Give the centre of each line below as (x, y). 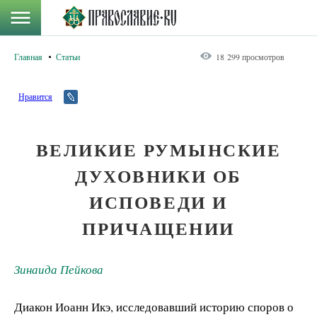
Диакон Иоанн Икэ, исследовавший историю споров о (154, 307)
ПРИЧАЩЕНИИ (158, 228)
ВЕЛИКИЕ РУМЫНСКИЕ (158, 150)
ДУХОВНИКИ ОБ (158, 176)
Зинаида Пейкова (59, 270)
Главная (28, 57)
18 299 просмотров (250, 57)
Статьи (68, 57)
